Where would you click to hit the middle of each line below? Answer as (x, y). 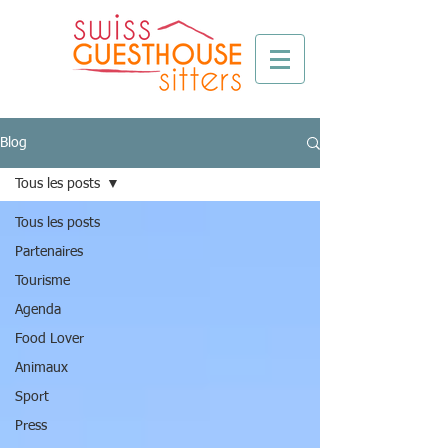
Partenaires (49, 252)
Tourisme (42, 281)
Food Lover (49, 339)
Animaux (41, 368)
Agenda (38, 310)
